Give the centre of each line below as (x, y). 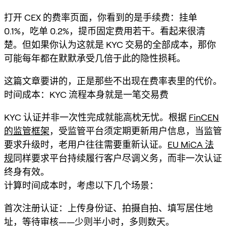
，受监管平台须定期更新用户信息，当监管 (136, 131)
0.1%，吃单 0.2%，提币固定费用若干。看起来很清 (105, 31)
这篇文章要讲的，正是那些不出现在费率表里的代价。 (113, 81)
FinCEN (204, 117)
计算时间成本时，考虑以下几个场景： (81, 185)
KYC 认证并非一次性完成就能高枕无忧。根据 (96, 117)
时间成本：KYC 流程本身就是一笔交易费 (86, 94)
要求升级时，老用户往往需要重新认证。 (86, 144)
